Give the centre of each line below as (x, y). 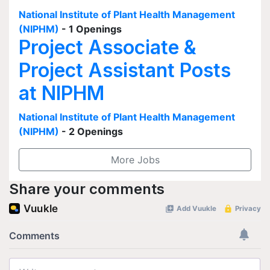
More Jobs (135, 160)
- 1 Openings (92, 29)
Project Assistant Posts (125, 70)
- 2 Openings (92, 131)
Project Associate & (108, 47)
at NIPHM (61, 93)
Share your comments (87, 189)
